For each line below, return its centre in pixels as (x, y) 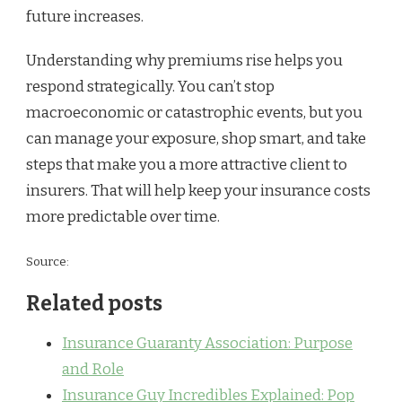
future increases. (85, 17)
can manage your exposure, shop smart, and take (196, 139)
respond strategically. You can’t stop (150, 87)
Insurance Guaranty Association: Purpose (207, 344)
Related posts (94, 304)
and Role (93, 370)
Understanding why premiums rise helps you (184, 61)
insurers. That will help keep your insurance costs (198, 191)
